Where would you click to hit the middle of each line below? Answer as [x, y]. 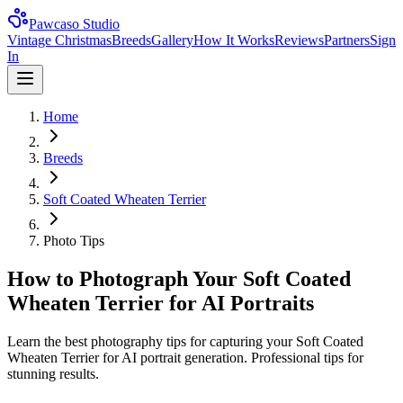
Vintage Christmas [59, 40]
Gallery [172, 40]
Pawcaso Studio [74, 24]
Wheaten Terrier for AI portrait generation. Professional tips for [185, 357]
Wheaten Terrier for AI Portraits [161, 303]
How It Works [234, 40]
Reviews [299, 40]
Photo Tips [74, 241]
